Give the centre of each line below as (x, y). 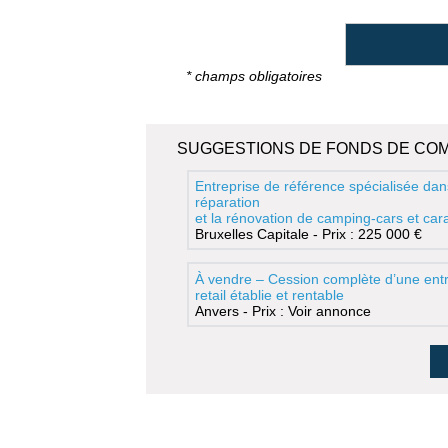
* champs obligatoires (253, 75)
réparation (227, 202)
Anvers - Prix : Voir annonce (282, 310)
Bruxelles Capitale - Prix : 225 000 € (308, 234)
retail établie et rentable (269, 294)
